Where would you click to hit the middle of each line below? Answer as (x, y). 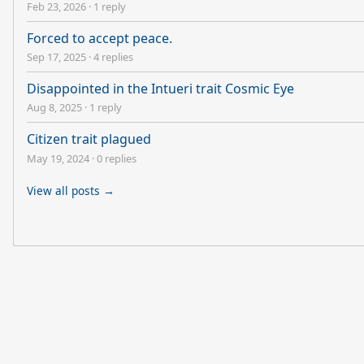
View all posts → (71, 190)
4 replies (113, 56)
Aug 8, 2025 (54, 108)
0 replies (117, 158)
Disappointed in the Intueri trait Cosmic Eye (160, 88)
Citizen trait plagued (89, 139)
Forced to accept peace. (100, 38)
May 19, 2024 (58, 158)
